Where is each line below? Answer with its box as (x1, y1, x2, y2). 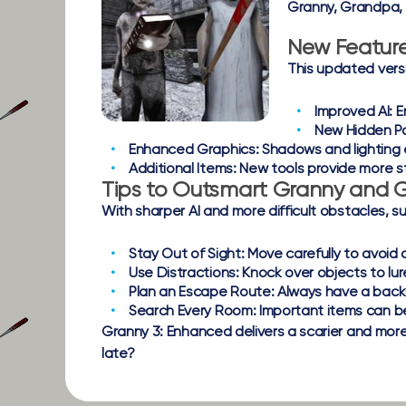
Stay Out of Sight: (129, 246, 245, 262)
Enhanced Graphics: (129, 142, 259, 158)
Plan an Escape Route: (129, 285, 275, 300)
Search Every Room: (129, 304, 256, 319)
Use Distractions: (129, 266, 239, 281)
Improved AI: (314, 104, 393, 120)
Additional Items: (129, 161, 237, 177)
